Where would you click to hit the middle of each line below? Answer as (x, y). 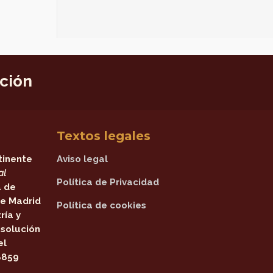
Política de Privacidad (108, 182)
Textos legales (104, 136)
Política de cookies (102, 205)
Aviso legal (83, 159)
